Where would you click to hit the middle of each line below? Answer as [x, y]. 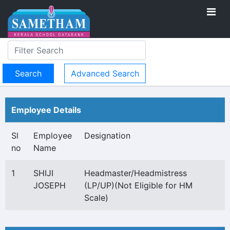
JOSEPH [50, 185]
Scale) [96, 198]
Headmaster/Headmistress [136, 173]
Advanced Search [105, 73]
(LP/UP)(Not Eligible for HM [138, 185]
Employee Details [46, 110]
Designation [107, 136]
